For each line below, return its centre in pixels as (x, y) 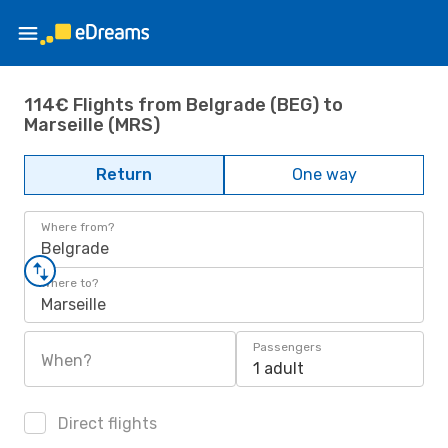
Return (124, 174)
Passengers (287, 347)
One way (324, 174)
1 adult (278, 368)
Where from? (77, 227)
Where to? (69, 283)
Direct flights (105, 423)
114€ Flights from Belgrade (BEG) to (183, 104)
